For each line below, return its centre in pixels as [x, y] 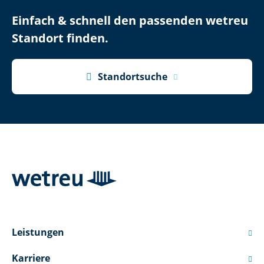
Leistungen [38, 232]
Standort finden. [60, 38]
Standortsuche [133, 77]
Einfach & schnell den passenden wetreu [130, 20]
